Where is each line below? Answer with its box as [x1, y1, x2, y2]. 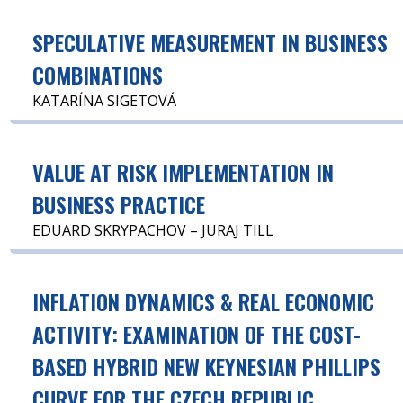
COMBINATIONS [32, 58, 164, 91]
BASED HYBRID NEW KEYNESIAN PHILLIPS [32, 349, 381, 382]
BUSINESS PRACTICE [32, 187, 206, 220]
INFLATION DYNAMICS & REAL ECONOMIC [32, 284, 375, 318]
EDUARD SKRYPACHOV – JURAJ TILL [32, 219, 274, 240]
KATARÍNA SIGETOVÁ [32, 90, 177, 111]
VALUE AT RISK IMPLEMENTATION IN [32, 155, 335, 188]
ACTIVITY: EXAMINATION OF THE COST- [32, 317, 362, 350]
